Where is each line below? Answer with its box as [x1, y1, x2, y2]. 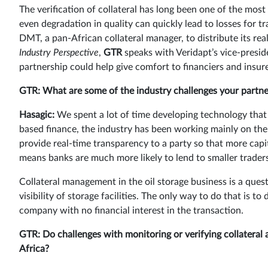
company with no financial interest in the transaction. [19, 205, 243, 215]
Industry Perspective [19, 47, 99, 57]
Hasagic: [19, 109, 54, 120]
